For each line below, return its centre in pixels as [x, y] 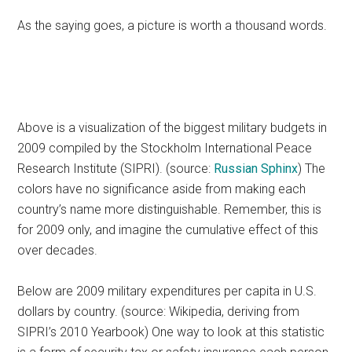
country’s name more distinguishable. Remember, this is [170, 209]
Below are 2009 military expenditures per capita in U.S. [167, 291]
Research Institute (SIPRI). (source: [116, 168]
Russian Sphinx [256, 168]
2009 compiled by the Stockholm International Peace [165, 148]
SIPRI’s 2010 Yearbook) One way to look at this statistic [171, 332]
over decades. [58, 250]
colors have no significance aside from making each [162, 189]
